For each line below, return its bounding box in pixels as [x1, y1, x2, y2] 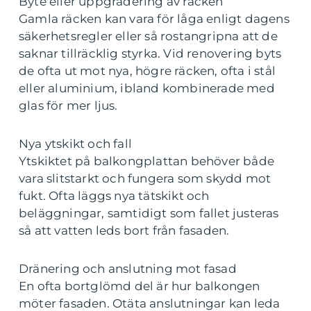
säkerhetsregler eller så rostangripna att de [19, 29, 278, 43]
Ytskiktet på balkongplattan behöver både [19, 154, 275, 168]
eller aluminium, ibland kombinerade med [19, 81, 275, 95]
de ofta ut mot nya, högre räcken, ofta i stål [19, 64, 276, 78]
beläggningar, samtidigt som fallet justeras [19, 206, 279, 220]
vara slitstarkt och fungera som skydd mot [19, 171, 271, 185]
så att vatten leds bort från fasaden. [19, 224, 230, 237]
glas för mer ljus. [19, 99, 118, 112]
